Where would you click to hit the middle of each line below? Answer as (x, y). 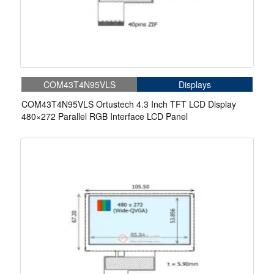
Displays (195, 85)
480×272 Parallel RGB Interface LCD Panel (105, 117)
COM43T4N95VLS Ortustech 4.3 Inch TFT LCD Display (129, 104)
